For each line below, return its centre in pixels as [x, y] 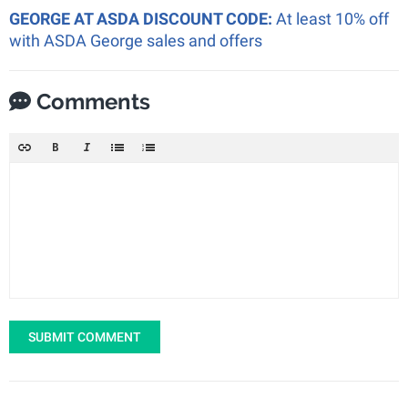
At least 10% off [332, 19]
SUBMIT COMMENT [85, 337]
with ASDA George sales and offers [136, 41]
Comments [91, 102]
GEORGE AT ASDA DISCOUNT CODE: [143, 19]
